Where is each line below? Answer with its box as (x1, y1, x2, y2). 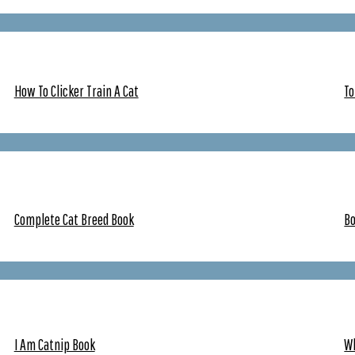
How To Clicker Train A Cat (13, 82, 139, 101)
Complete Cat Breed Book (13, 210, 134, 229)
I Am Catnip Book (13, 334, 95, 353)
